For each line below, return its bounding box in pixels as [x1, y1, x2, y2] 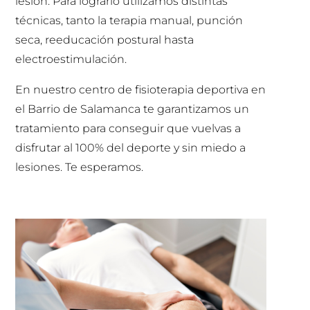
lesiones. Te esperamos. [15, 160, 144, 174]
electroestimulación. [15, 52, 127, 66]
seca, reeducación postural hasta [15, 33, 194, 46]
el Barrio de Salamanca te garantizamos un [15, 102, 250, 116]
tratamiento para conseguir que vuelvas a [15, 121, 241, 135]
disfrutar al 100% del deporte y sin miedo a [15, 140, 246, 154]
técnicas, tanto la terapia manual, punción [15, 13, 244, 27]
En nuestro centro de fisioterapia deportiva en [15, 82, 266, 96]
